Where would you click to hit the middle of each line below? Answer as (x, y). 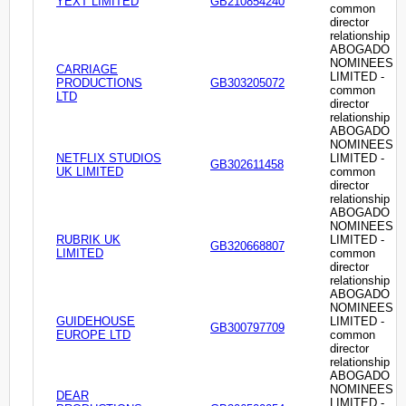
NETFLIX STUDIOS (109, 159)
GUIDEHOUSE (96, 322)
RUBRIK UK (88, 240)
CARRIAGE (87, 70)
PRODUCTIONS (99, 83)
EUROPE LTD (93, 335)
